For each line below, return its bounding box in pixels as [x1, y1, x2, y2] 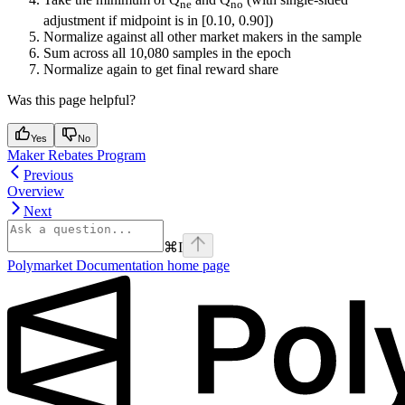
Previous [24, 166, 73, 183]
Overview [7, 183, 64, 199]
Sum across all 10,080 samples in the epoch [43, 44, 291, 61]
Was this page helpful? [7, 91, 136, 108]
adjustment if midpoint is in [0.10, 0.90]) [43, 12, 273, 28]
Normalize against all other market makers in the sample [43, 28, 362, 44]
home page [164, 257, 230, 273]
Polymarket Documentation [7, 257, 164, 273]
